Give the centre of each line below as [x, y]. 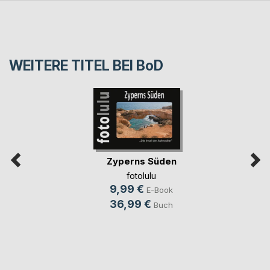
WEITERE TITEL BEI [73, 65]
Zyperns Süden [141, 161]
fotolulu [141, 175]
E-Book [160, 190]
